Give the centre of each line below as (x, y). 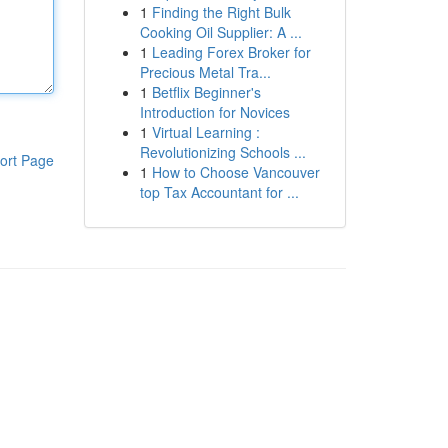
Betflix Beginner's (206, 92)
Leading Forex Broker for (231, 52)
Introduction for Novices (214, 112)
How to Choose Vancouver (235, 172)
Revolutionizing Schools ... (222, 152)
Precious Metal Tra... (205, 72)
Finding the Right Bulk (221, 12)
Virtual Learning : (205, 132)
